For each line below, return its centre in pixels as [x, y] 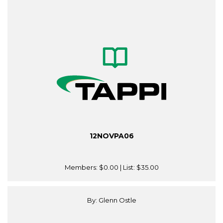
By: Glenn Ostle [111, 200]
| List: [127, 167]
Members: [82, 167]
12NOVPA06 [111, 136]
